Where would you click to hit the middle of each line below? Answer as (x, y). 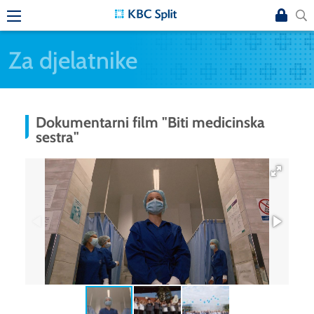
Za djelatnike (73, 60)
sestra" (57, 137)
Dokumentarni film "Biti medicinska (150, 122)
